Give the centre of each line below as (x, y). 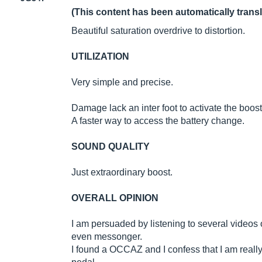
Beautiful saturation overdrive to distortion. (158, 31)
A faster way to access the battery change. (158, 121)
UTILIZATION (100, 57)
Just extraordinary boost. (122, 173)
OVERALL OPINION (115, 198)
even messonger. (107, 237)
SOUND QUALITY (111, 147)
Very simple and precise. (122, 82)
